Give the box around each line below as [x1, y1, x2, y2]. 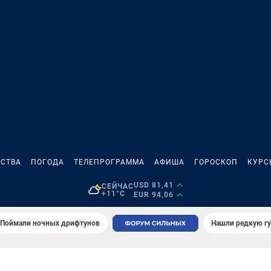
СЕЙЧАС [101, 182, 134, 191]
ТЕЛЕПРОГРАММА [74, 158, 145, 166]
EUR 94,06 [133, 191, 174, 199]
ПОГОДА [31, 158, 64, 166]
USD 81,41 [133, 181, 174, 189]
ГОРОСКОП [194, 158, 238, 166]
